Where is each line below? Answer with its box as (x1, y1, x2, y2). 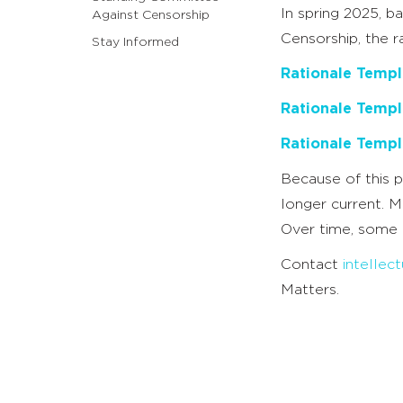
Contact (281, 257, 343, 273)
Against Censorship (92, 9, 210, 22)
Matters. (281, 282, 339, 298)
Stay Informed (92, 36, 179, 49)
